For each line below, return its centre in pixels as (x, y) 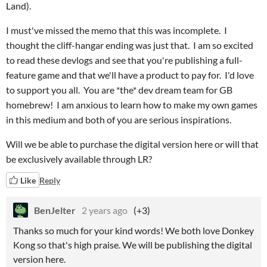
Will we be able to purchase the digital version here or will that (132, 144)
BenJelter (55, 210)
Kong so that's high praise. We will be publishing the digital (133, 245)
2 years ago (105, 210)
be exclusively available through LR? (80, 159)
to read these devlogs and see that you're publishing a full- (124, 60)
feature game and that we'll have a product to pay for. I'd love (130, 75)
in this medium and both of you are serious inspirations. (119, 119)
